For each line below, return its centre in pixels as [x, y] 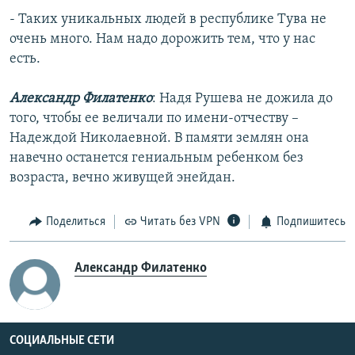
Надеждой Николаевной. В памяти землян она [159, 138]
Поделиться [75, 221]
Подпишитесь [311, 221]
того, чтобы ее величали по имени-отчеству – [154, 118]
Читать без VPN [180, 221]
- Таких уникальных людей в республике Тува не [168, 19]
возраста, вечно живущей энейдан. [122, 177]
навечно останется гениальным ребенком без [157, 158]
